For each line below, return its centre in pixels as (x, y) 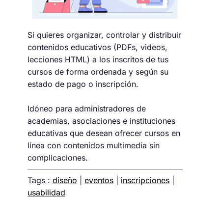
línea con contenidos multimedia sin (94, 145)
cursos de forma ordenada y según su (98, 71)
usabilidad (46, 192)
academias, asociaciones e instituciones (101, 121)
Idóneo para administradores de (87, 108)
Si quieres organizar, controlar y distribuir (104, 35)
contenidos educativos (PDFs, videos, (97, 47)
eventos (99, 180)
